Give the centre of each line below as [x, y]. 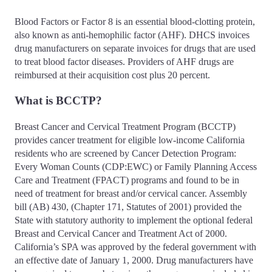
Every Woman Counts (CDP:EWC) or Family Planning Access [136, 167]
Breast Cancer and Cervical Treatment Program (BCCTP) [125, 127]
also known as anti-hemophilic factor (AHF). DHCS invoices [132, 35]
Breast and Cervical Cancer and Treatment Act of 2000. [121, 234]
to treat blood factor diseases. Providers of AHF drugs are [124, 61]
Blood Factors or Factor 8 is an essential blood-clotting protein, [135, 21]
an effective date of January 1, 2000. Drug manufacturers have [134, 260]
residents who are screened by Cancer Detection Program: [125, 154]
